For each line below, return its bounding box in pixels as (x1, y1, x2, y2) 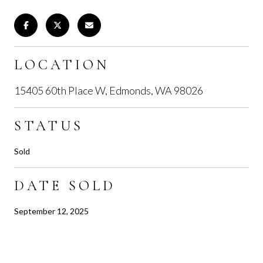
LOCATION (14, 56, 109, 73)
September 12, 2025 (14, 205, 89, 216)
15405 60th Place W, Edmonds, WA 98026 (14, 83, 203, 97)
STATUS (14, 117, 83, 134)
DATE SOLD (14, 177, 116, 194)
